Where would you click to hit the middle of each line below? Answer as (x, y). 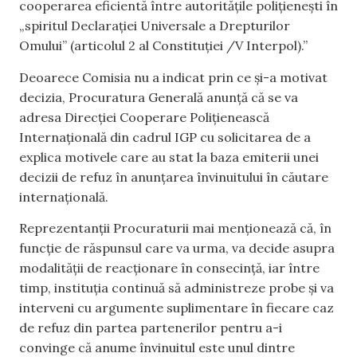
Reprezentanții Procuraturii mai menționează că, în (175, 228)
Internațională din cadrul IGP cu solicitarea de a (165, 137)
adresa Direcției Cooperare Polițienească (144, 117)
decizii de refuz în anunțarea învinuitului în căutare (174, 177)
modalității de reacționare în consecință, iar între (169, 268)
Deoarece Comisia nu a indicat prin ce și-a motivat (173, 77)
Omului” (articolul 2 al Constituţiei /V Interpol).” (163, 46)
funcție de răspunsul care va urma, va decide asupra (177, 248)
